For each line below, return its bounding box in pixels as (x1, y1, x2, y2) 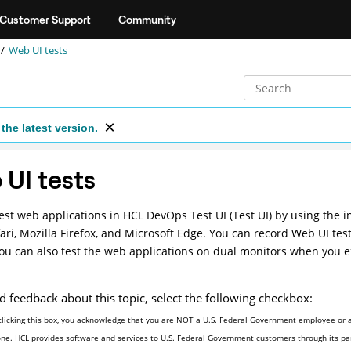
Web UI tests (9, 44, 67, 57)
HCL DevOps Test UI (122, 208, 226, 223)
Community (118, 12, 176, 27)
